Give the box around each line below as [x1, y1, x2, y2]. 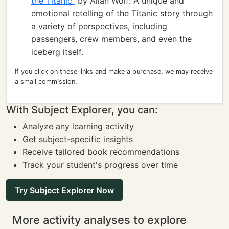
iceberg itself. [31, 47, 83, 57]
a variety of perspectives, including [31, 21, 167, 31]
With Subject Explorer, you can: [6, 104, 158, 116]
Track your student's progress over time [22, 159, 178, 170]
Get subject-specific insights [22, 134, 133, 144]
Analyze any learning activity [22, 121, 134, 131]
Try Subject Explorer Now [15, 185, 114, 195]
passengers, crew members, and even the [31, 34, 192, 44]
